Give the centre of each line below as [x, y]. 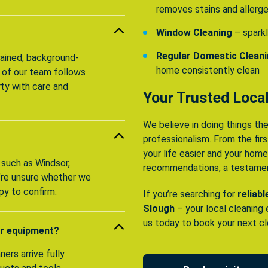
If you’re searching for [190, 194]
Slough [159, 209]
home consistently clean [208, 71]
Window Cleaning [194, 33]
